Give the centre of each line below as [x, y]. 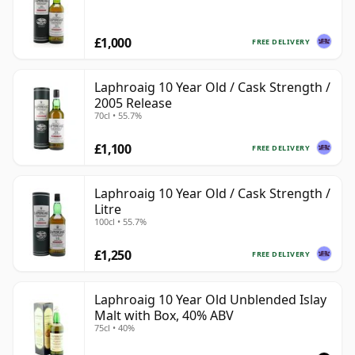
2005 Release [133, 103]
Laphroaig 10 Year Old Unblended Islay [210, 300]
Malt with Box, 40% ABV [164, 316]
